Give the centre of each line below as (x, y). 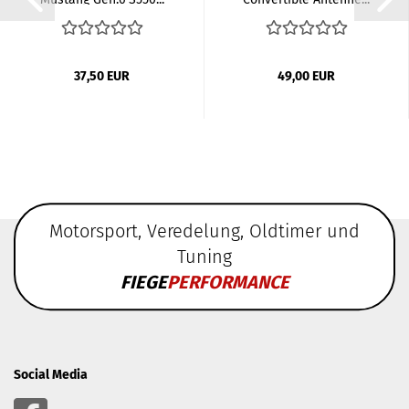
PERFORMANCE (228, 283)
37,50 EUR (102, 76)
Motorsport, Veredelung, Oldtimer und (204, 231)
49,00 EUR (306, 76)
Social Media (51, 375)
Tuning (204, 257)
